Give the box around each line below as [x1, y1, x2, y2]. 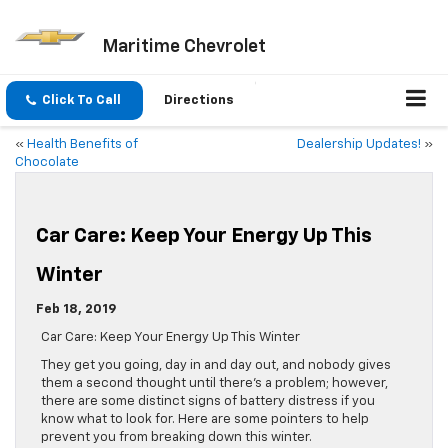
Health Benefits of [27, 138, 138, 152]
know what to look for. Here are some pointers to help [41, 413, 369, 427]
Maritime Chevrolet [101, 37, 266, 56]
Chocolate [15, 156, 79, 170]
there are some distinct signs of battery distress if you [41, 395, 375, 409]
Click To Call [42, 94, 121, 108]
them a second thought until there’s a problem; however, [41, 377, 388, 391]
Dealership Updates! [297, 138, 421, 152]
